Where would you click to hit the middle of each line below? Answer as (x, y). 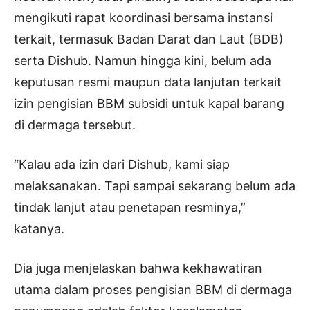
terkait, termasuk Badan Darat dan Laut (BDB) (149, 39)
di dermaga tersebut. (75, 125)
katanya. (39, 228)
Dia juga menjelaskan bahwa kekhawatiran (138, 268)
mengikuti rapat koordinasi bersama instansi (143, 17)
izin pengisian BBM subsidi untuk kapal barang (149, 103)
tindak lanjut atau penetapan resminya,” (130, 207)
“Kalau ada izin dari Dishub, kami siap (122, 164)
